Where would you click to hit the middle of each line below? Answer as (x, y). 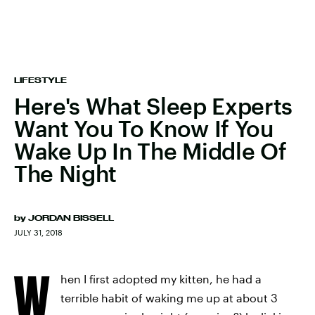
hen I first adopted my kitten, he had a (161, 279)
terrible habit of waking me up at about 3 (169, 298)
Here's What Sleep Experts (153, 106)
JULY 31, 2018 (38, 232)
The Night (66, 173)
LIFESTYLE (40, 80)
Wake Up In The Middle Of (150, 151)
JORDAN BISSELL (71, 218)
